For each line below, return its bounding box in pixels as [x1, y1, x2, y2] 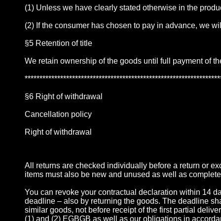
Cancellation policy [25, 110, 92, 119]
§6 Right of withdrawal [25, 92, 103, 101]
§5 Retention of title [25, 39, 92, 48]
